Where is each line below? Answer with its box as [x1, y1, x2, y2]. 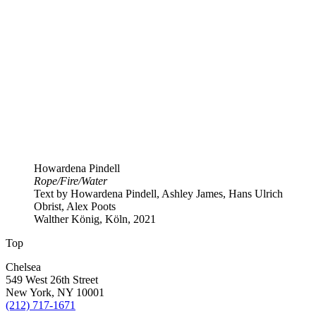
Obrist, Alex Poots [34, 200, 116, 212]
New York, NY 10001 [6, 286, 104, 298]
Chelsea [6, 260, 41, 273]
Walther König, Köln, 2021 [34, 212, 156, 225]
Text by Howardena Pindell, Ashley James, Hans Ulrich [34, 187, 283, 200]
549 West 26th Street [6, 273, 98, 286]
